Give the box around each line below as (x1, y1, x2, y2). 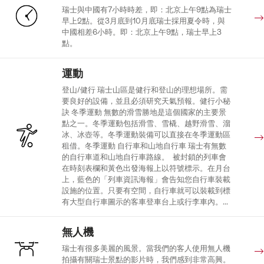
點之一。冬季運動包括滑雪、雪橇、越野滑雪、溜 (61, 118, 230, 128)
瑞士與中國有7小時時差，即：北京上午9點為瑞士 (61, 5, 232, 14)
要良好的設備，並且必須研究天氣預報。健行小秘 (61, 96, 230, 105)
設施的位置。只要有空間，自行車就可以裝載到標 (61, 186, 230, 195)
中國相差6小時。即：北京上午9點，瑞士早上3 (61, 27, 222, 37)
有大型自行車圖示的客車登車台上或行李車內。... (61, 197, 228, 206)
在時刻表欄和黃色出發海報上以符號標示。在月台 (61, 163, 230, 173)
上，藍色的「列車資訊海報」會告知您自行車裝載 (61, 174, 230, 184)
